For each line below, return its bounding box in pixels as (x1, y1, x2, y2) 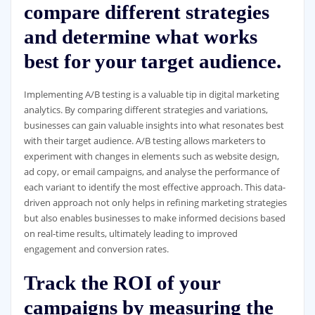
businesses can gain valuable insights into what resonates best (23, 118, 284, 131)
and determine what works (23, 25, 257, 48)
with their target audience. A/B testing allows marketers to (23, 134, 266, 147)
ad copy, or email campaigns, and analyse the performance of (23, 165, 279, 178)
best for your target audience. (23, 49, 281, 72)
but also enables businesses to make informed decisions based (23, 211, 285, 224)
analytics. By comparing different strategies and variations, (23, 103, 268, 116)
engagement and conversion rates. (23, 242, 169, 255)
